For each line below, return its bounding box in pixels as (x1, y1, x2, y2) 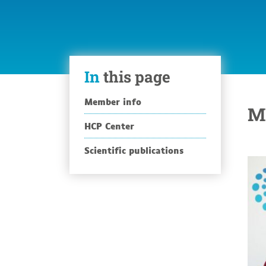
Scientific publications (90, 142, 183, 157)
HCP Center (91, 118, 134, 133)
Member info (93, 94, 141, 109)
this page (100, 66, 170, 87)
